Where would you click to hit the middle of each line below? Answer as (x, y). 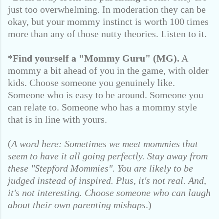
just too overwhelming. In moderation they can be (107, 9)
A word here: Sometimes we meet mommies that (105, 144)
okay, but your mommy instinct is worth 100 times (108, 22)
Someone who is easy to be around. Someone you (106, 95)
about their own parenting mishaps (77, 205)
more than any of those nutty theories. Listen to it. (107, 34)
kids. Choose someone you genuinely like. (91, 83)
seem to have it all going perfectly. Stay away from (108, 156)
